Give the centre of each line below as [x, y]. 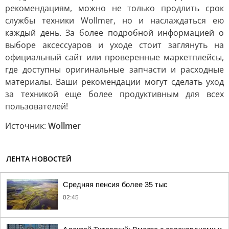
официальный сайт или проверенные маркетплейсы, [114, 58]
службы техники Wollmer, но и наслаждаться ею [114, 21]
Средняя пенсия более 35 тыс [115, 185]
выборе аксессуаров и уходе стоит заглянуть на [114, 45]
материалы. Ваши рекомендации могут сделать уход [114, 82]
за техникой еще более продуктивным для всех [114, 94]
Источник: [27, 126]
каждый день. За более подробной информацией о [114, 33]
